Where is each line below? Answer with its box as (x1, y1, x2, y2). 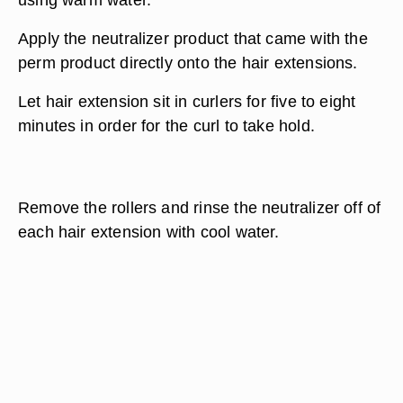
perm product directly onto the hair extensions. (18, 53, 358, 72)
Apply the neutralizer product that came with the (18, 29, 368, 48)
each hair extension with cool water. (18, 222, 280, 241)
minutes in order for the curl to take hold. (18, 116, 315, 135)
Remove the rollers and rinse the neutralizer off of (18, 198, 381, 217)
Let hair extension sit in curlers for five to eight (18, 92, 356, 111)
